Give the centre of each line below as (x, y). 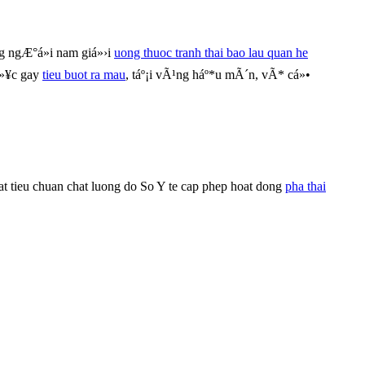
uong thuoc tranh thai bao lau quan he (211, 52)
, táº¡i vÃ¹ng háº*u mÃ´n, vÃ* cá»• (218, 74)
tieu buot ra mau (84, 74)
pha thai (306, 186)
